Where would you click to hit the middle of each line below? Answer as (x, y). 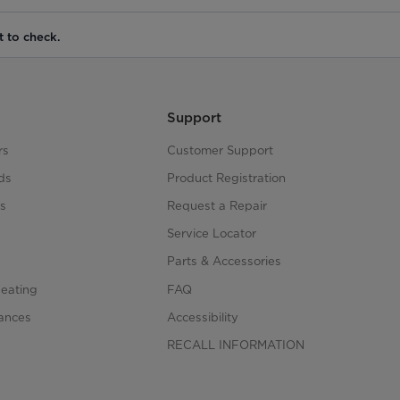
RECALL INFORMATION (235, 345)
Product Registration (226, 177)
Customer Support (220, 150)
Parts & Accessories (224, 261)
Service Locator (211, 233)
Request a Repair (217, 206)
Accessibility (202, 317)
